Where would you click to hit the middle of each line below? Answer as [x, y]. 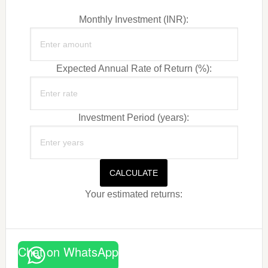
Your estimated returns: [134, 194]
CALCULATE [134, 173]
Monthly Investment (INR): [134, 20]
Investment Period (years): [134, 118]
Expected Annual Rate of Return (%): [134, 69]
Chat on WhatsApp [68, 252]
